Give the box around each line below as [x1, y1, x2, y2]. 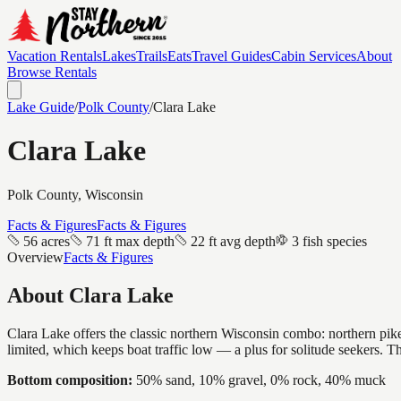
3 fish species [292, 233, 367, 249]
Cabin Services [271, 48, 356, 64]
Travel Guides [192, 48, 271, 64]
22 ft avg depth [191, 233, 276, 249]
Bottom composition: [7, 371, 132, 388]
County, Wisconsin [33, 186, 143, 202]
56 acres [23, 233, 70, 249]
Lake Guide [7, 99, 74, 115]
